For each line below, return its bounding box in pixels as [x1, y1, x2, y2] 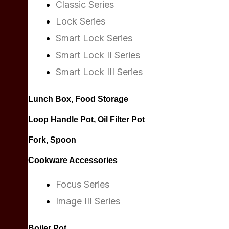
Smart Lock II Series [56, 50, 140, 60]
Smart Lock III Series [56, 66, 143, 77]
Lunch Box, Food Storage [28, 95, 128, 103]
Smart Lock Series [56, 33, 132, 43]
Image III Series [56, 196, 120, 207]
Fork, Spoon [28, 135, 76, 144]
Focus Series [56, 179, 109, 190]
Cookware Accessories [28, 156, 118, 165]
